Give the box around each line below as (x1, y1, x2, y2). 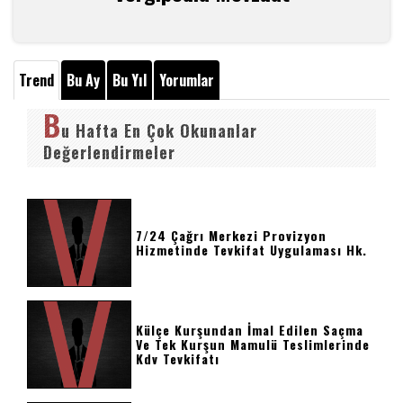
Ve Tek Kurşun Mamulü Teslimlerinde (136, 335, 371, 354)
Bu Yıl (112, 69, 147, 91)
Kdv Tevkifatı (136, 349, 220, 368)
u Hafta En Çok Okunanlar (61, 119, 257, 142)
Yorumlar (159, 69, 214, 91)
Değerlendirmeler (43, 140, 175, 164)
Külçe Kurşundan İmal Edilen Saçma (136, 320, 364, 339)
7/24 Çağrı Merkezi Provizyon (136, 226, 327, 245)
